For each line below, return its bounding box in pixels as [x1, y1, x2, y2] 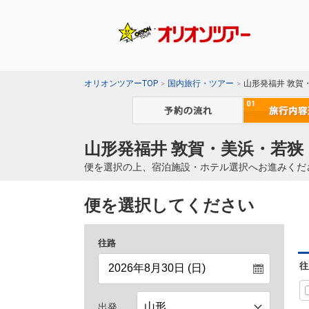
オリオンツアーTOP [84, 79, 158, 89]
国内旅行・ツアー [168, 79, 234, 89]
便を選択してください [84, 196, 255, 216]
